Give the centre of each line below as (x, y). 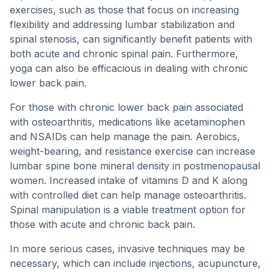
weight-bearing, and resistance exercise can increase (133, 151)
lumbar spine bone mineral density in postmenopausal (135, 166)
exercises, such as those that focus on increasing (124, 10)
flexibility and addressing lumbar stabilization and (122, 24)
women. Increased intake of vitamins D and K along (129, 180)
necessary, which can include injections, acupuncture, (135, 263)
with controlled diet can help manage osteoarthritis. (128, 195)
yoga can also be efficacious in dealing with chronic (129, 68)
